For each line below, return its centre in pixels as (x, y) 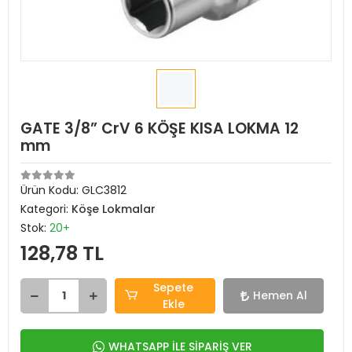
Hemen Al (280, 295)
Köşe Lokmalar (114, 209)
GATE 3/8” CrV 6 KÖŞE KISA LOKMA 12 (159, 128)
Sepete (174, 287)
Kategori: (46, 209)
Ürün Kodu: (51, 190)
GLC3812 (104, 190)
